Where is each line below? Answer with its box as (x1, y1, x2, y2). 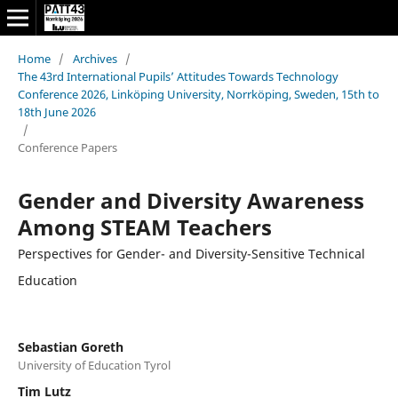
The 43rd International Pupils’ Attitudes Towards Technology (17, 68, 338, 84)
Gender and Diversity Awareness (17, 185, 364, 215)
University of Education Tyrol (17, 356, 171, 373)
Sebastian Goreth (17, 338, 123, 355)
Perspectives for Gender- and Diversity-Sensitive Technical (17, 244, 365, 262)
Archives (72, 50, 117, 67)
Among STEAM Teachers (17, 211, 272, 242)
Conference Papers (17, 139, 117, 155)
